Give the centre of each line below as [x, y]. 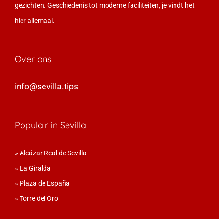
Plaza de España [45, 183]
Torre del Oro [39, 198]
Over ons [33, 59]
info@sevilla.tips [46, 86]
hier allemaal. [35, 20]
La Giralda [35, 168]
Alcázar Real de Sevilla [53, 153]
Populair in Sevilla [50, 125]
